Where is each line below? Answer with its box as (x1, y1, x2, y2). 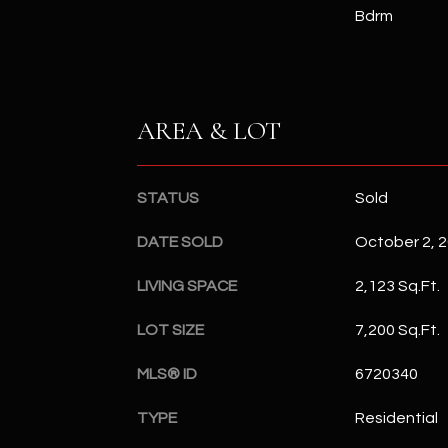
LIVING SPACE (137, 277, 237, 294)
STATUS (137, 189, 199, 206)
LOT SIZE (137, 321, 204, 338)
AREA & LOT (137, 114, 281, 146)
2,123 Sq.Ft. (354, 277, 440, 294)
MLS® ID (137, 365, 197, 382)
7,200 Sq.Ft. (354, 321, 440, 338)
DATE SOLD (137, 233, 223, 250)
